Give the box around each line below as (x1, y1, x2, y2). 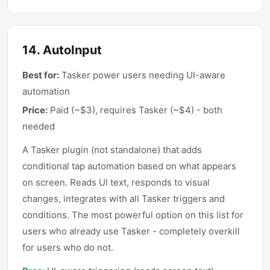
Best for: (22, 69, 59, 81)
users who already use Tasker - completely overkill (22, 225, 240, 237)
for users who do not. (22, 242, 113, 253)
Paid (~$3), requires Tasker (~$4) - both (50, 104, 222, 116)
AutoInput (43, 43, 102, 57)
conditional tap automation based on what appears (22, 160, 236, 172)
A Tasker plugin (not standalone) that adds (22, 144, 202, 155)
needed (22, 121, 55, 132)
